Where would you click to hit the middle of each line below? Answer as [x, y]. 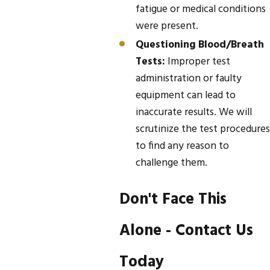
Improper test [197, 62]
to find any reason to [182, 147]
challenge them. [171, 164]
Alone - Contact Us [187, 231]
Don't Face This [173, 199]
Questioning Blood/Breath [199, 46]
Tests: [150, 62]
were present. [167, 26]
